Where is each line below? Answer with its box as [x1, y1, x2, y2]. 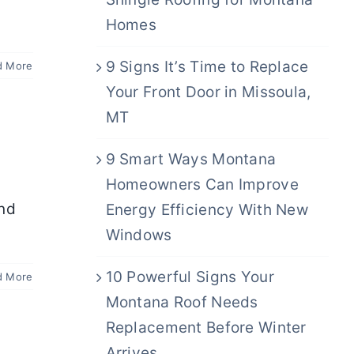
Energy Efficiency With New [105, 200, 309, 219]
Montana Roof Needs [105, 292, 258, 311]
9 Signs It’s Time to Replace [105, 57, 309, 76]
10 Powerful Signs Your [105, 267, 274, 286]
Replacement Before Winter [105, 318, 307, 337]
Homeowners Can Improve [105, 175, 299, 194]
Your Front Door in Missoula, [105, 82, 311, 101]
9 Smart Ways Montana [105, 149, 277, 168]
